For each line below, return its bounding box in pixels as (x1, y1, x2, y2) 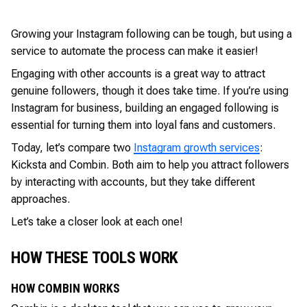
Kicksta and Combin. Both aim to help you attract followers (11, 158, 289, 171)
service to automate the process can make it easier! (11, 45, 258, 58)
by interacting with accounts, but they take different (11, 175, 255, 188)
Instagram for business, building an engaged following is (11, 101, 279, 114)
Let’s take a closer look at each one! (11, 215, 183, 228)
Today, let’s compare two (11, 141, 134, 154)
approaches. (11, 193, 70, 206)
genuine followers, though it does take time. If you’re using (11, 84, 288, 97)
